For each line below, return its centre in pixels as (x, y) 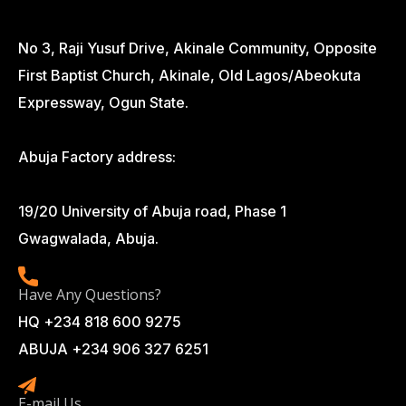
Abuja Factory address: (97, 157)
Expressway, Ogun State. (103, 103)
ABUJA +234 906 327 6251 (113, 349)
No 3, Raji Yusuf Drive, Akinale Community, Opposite (198, 48)
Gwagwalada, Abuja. (88, 239)
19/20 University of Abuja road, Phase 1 (152, 212)
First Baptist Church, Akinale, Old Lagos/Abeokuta (189, 76)
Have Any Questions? (90, 295)
